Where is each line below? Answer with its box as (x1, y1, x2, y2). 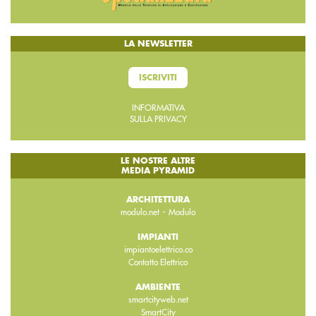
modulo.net (121, 207, 159, 217)
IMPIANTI (138, 232, 178, 241)
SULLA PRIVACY (129, 114, 187, 123)
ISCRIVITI (139, 73, 177, 82)
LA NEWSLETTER (123, 39, 193, 48)
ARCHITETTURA (126, 195, 190, 204)
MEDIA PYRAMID (121, 166, 195, 175)
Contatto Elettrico (128, 257, 188, 267)
